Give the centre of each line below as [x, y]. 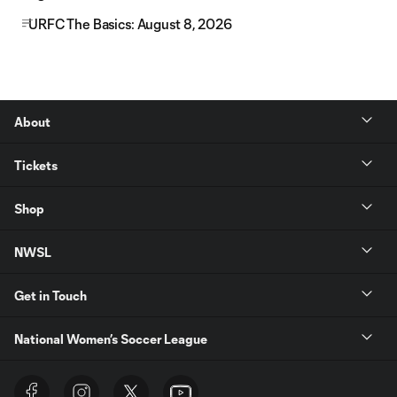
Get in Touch [51, 295]
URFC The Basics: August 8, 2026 [130, 24]
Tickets [36, 165]
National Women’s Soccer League [111, 339]
